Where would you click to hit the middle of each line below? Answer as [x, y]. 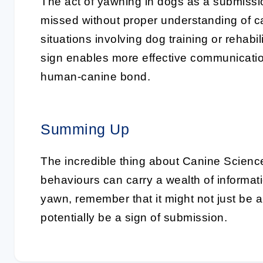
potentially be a [83, 218]
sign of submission [174, 218]
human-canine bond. [95, 77]
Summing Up [85, 129]
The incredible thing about [112, 161]
